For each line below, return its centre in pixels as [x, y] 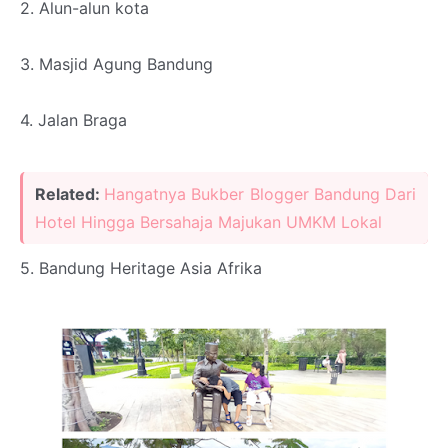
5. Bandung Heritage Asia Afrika [141, 268]
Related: [70, 194]
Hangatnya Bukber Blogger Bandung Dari [260, 194]
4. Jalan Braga [73, 120]
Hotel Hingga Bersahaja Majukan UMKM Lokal [208, 222]
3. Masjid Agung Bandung [116, 64]
